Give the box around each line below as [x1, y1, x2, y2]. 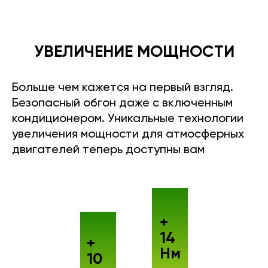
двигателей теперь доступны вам [12, 144, 205, 157]
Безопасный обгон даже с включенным [12, 98, 233, 110]
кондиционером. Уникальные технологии [12, 113, 243, 126]
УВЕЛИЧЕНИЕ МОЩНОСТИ [33, 44, 234, 61]
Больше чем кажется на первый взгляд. [12, 82, 233, 95]
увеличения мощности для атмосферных [12, 129, 244, 141]
